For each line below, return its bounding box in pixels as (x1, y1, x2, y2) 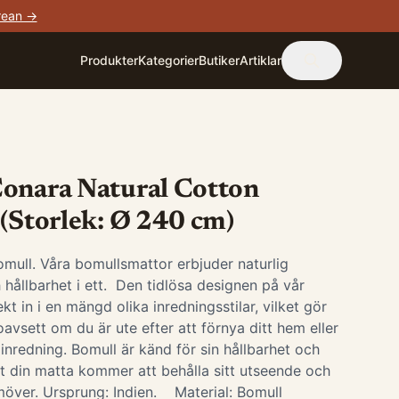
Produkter (80, 53, 138, 68)
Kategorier (138, 53, 199, 68)
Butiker (199, 53, 240, 68)
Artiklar (240, 53, 281, 68)
